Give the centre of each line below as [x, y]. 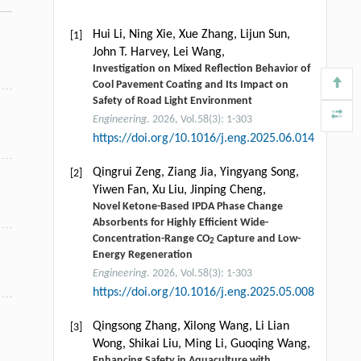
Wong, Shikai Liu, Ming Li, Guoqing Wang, [201, 344]
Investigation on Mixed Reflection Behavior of [201, 68]
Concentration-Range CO [151, 239]
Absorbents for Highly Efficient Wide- [180, 222]
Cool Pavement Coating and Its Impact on [190, 85]
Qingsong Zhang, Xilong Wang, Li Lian [191, 326]
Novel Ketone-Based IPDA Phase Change [187, 206]
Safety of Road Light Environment [172, 101]
